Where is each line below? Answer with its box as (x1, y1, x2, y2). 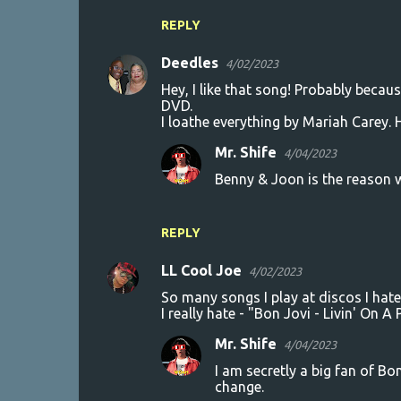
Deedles (160, 54, 218, 71)
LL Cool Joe (160, 261, 242, 278)
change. (214, 378, 264, 395)
